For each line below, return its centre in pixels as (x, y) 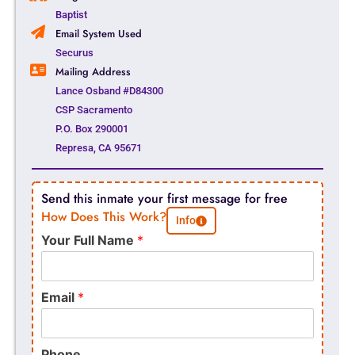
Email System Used (98, 34)
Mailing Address (93, 72)
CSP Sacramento (94, 110)
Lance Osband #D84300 (109, 91)
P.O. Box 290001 (92, 129)
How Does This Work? (104, 217)
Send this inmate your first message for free (164, 199)
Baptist (71, 15)
